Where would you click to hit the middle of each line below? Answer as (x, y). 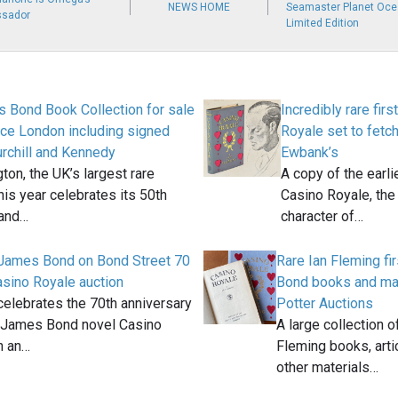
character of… (322, 217)
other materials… (328, 368)
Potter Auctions (325, 304)
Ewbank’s (309, 153)
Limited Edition (322, 24)
